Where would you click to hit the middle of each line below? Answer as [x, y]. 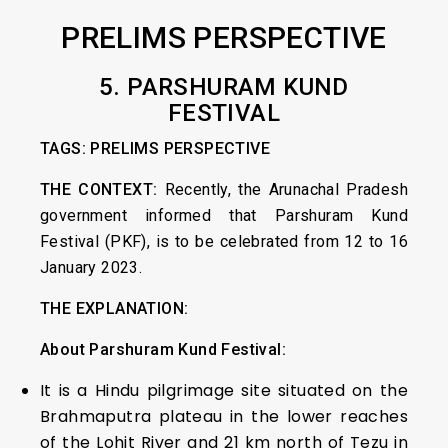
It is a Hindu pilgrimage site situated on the [224, 391]
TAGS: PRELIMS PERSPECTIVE [155, 149]
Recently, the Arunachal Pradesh [282, 190]
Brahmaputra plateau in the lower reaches [224, 417]
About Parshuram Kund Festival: [163, 350]
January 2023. [91, 268]
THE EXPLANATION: [114, 309]
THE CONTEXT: [99, 190]
